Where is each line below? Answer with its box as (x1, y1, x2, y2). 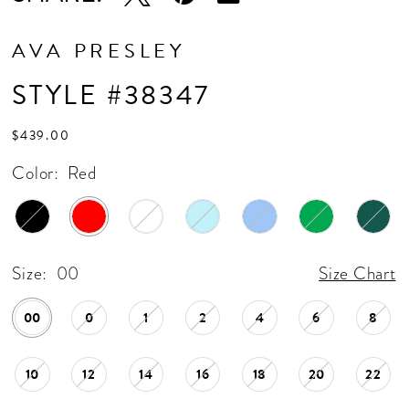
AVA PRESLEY (12, 36, 186, 67)
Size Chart (319, 260, 396, 286)
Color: (12, 161, 59, 186)
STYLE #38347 (12, 75, 210, 116)
